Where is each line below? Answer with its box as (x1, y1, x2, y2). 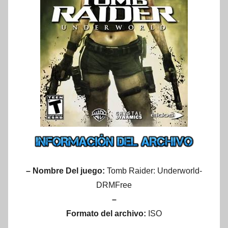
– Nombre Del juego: (26, 166, 105, 176)
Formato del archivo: (66, 209, 148, 218)
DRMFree (96, 181, 132, 190)
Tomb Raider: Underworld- (107, 166, 202, 176)
